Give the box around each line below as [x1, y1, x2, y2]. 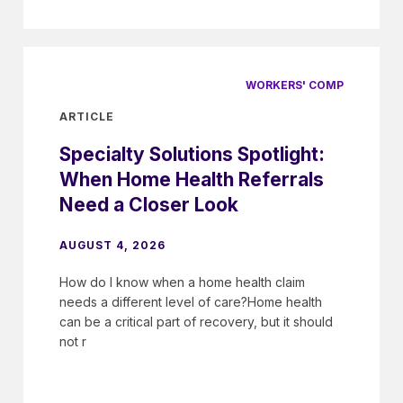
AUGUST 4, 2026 [59, 237, 166, 252]
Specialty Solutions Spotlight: [59, 142, 325, 166]
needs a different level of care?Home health [59, 293, 322, 309]
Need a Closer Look [59, 193, 238, 216]
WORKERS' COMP [246, 78, 344, 93]
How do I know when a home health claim [59, 273, 305, 290]
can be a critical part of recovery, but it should [59, 313, 333, 329]
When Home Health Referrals [59, 167, 324, 191]
